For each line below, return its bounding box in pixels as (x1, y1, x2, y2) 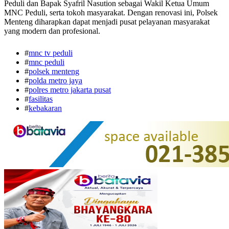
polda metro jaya (29, 76, 82, 85)
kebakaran (29, 103, 62, 112)
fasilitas (29, 94, 53, 103)
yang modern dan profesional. (4, 26, 100, 35)
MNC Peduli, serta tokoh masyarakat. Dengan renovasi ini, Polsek (4, 8, 218, 17)
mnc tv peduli (29, 48, 73, 57)
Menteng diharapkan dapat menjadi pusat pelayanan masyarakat (4, 17, 210, 26)
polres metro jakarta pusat (29, 85, 111, 94)
